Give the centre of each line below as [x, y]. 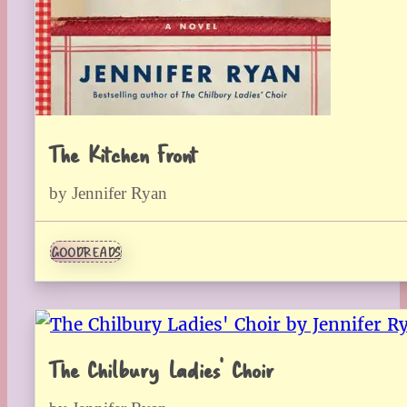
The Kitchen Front [123, 153]
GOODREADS [86, 252]
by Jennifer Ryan [108, 194]
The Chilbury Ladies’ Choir [161, 368]
